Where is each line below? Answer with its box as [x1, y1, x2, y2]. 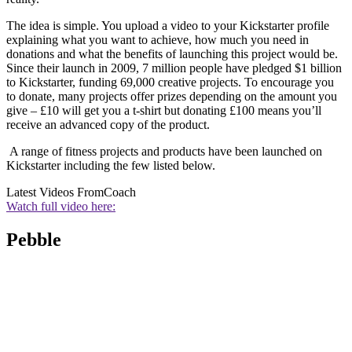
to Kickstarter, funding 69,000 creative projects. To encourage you [6, 75, 334, 89]
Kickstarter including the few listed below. [6, 158, 215, 172]
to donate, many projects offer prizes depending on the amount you [6, 89, 337, 103]
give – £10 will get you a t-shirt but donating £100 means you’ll [6, 103, 321, 117]
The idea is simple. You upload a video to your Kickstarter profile [6, 18, 329, 32]
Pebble [6, 229, 61, 250]
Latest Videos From [6, 185, 104, 199]
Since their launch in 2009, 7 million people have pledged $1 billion [6, 60, 342, 75]
